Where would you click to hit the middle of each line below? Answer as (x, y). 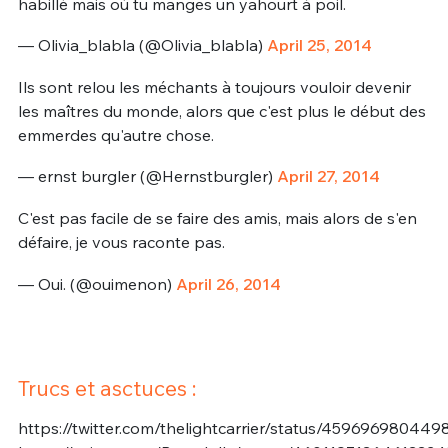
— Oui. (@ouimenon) (96, 283)
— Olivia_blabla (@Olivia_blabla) (142, 45)
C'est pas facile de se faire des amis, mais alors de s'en (217, 218)
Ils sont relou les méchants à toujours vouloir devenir (214, 86)
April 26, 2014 (228, 283)
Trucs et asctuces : (106, 388)
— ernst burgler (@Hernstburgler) (147, 176)
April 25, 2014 (319, 45)
